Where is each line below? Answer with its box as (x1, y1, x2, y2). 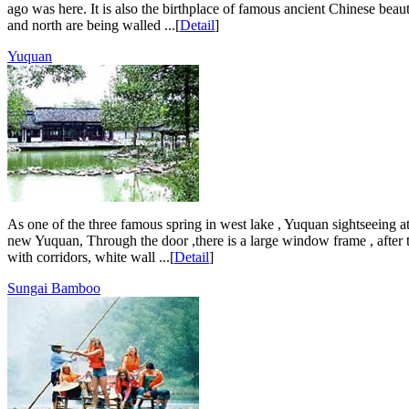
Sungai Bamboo (7, 279, 100, 296)
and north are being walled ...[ (7, 16, 180, 33)
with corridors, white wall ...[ (7, 248, 174, 265)
